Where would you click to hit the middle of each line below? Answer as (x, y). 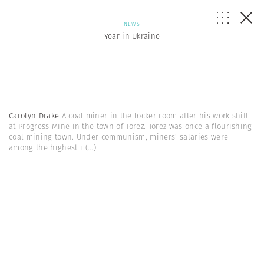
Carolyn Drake (35, 116)
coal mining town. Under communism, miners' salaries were (119, 137)
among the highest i (46, 148)
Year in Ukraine (132, 36)
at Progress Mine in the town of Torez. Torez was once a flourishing (131, 126)
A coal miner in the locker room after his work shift (155, 116)
